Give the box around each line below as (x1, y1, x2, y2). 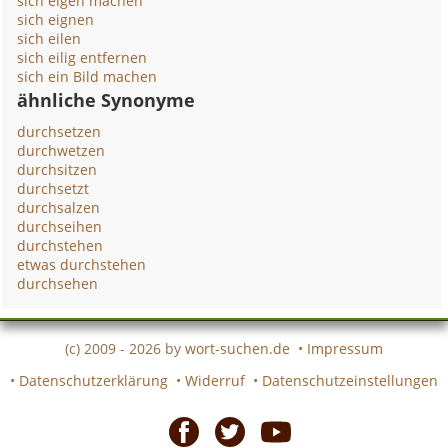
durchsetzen (17, 122, 102, 141)
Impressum (307, 338, 383, 358)
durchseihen (17, 217, 103, 236)
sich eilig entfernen (17, 48, 148, 67)
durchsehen (17, 274, 99, 293)
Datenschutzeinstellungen (262, 370, 438, 390)
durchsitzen (17, 160, 98, 179)
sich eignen (17, 10, 95, 29)
